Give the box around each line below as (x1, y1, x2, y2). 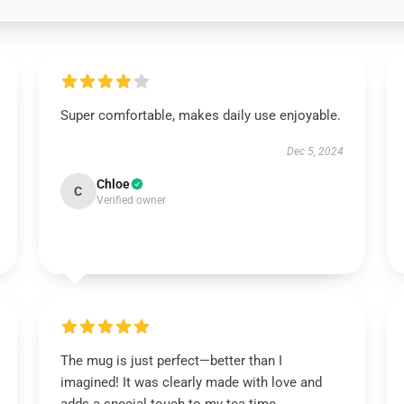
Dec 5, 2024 (287, 145, 344, 158)
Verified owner (96, 194, 166, 207)
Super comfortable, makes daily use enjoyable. (60, 107, 341, 124)
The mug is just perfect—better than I (60, 353, 282, 369)
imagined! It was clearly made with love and (60, 374, 322, 390)
